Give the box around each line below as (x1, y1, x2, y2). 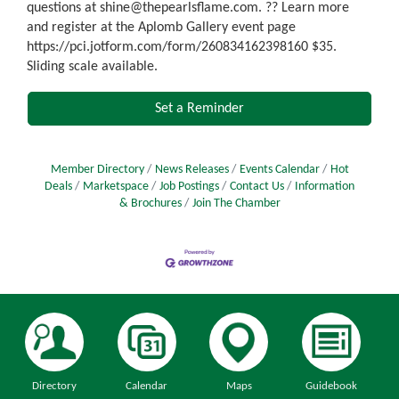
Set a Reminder (155, 101, 244, 116)
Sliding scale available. (27, 59, 158, 74)
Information (295, 180, 354, 192)
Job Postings (159, 180, 219, 192)
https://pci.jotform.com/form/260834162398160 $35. (27, 39, 337, 54)
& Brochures (118, 197, 182, 209)
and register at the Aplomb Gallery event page (27, 20, 296, 35)
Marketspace (83, 180, 149, 192)
